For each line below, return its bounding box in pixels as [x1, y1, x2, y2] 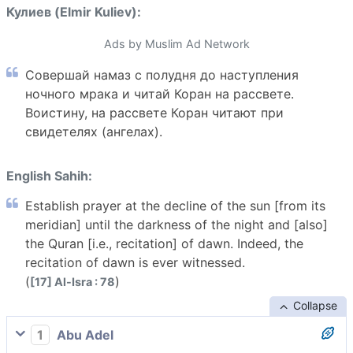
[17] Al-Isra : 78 [30, 274, 115, 288]
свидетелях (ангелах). [25, 124, 162, 140]
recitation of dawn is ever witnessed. [25, 254, 245, 270]
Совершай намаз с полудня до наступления [25, 67, 299, 84]
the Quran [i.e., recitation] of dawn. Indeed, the [25, 235, 303, 251]
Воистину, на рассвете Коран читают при [25, 105, 284, 121]
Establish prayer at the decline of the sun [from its [25, 197, 325, 214]
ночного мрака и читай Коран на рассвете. [25, 86, 294, 102]
